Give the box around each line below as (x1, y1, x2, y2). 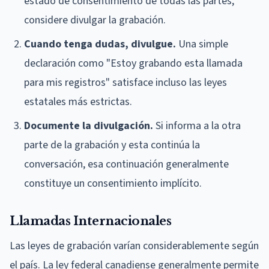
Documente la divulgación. (24, 118, 153, 133)
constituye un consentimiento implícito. (24, 175, 202, 191)
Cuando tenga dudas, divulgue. (24, 36, 176, 52)
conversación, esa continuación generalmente (24, 156, 229, 172)
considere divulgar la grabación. (24, 12, 166, 28)
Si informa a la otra (153, 118, 241, 133)
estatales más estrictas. (24, 94, 132, 109)
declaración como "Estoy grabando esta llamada (24, 55, 243, 71)
